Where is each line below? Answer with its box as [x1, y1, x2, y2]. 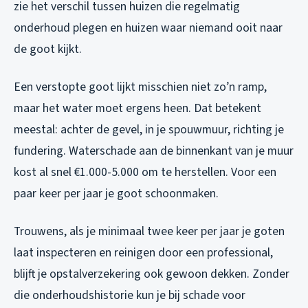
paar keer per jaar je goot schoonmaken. [14, 185, 219, 203]
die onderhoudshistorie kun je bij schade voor [14, 287, 245, 305]
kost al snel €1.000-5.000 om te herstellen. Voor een [14, 164, 276, 181]
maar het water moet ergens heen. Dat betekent [14, 100, 261, 118]
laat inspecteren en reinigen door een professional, [14, 244, 273, 262]
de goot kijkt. [14, 41, 82, 58]
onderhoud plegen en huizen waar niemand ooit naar [14, 19, 283, 37]
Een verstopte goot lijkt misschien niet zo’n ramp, [14, 78, 267, 96]
